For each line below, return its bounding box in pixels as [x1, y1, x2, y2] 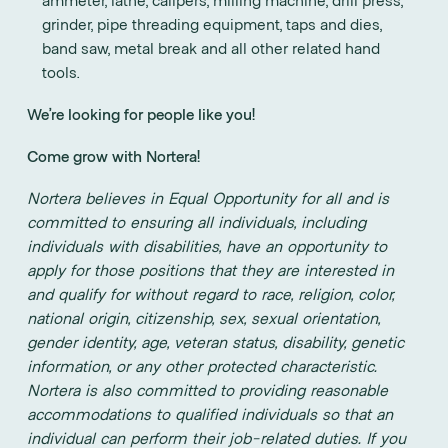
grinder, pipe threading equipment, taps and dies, [42, 13, 383, 33]
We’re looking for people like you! [27, 103, 256, 123]
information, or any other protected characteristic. [27, 355, 377, 375]
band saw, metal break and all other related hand [42, 37, 381, 57]
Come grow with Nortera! [27, 145, 201, 165]
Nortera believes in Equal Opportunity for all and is [27, 187, 389, 207]
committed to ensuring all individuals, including [27, 211, 366, 231]
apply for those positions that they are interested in [27, 259, 394, 279]
